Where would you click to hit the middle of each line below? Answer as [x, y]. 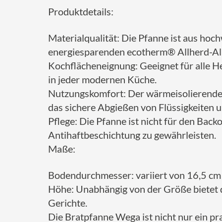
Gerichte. [68, 203]
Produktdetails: [81, 11]
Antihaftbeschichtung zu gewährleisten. [132, 135]
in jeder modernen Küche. [102, 79]
